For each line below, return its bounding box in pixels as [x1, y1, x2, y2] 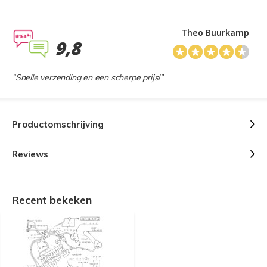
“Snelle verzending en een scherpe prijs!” [12, 72, 163, 83]
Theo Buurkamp [181, 27, 249, 38]
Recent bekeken [12, 193, 92, 207]
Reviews [12, 148, 48, 160]
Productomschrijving [12, 119, 104, 130]
